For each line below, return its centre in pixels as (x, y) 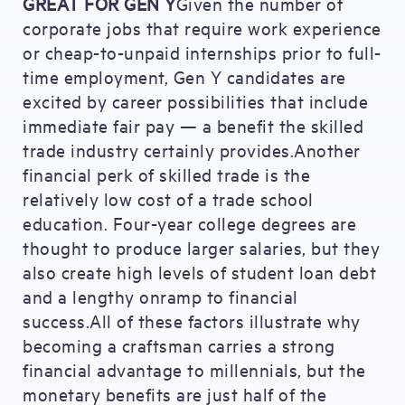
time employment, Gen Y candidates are (184, 76)
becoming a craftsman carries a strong (179, 345)
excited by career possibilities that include (195, 101)
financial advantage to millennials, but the (194, 369)
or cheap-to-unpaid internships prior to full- (202, 52)
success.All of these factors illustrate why (192, 320)
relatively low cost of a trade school (168, 198)
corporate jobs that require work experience (202, 28)
